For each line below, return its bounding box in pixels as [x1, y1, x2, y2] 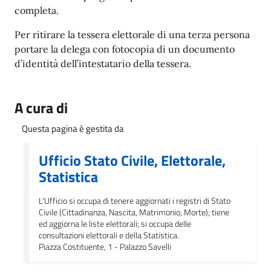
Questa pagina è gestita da [22, 122, 124, 135]
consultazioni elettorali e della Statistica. [39, 229, 179, 241]
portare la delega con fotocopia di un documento [15, 43, 235, 55]
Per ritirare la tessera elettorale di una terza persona [15, 28, 250, 41]
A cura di [15, 97, 68, 119]
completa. [15, 4, 59, 16]
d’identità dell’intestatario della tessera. [15, 57, 191, 70]
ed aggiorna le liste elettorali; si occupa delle [39, 217, 191, 230]
